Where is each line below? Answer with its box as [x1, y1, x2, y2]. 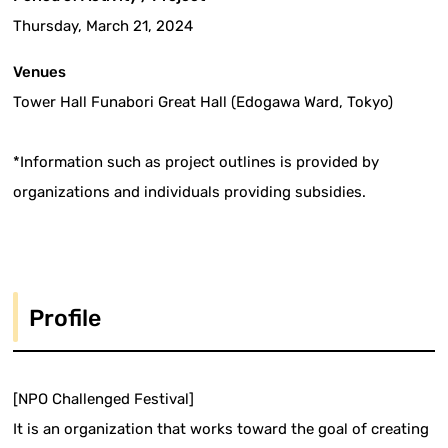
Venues [13, 63, 67, 82]
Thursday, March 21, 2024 [13, 17, 194, 36]
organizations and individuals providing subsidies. [13, 183, 367, 202]
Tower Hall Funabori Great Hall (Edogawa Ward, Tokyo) [13, 93, 394, 112]
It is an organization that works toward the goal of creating [13, 419, 430, 438]
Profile [29, 303, 102, 332]
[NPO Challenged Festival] [13, 389, 195, 408]
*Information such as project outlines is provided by [13, 153, 380, 172]
